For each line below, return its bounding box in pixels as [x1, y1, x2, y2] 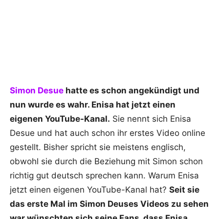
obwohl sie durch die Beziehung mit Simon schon [10, 156, 203, 167]
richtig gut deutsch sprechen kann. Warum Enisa [10, 171, 199, 181]
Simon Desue [10, 86, 64, 96]
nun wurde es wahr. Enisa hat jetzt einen [10, 100, 175, 110]
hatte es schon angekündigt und [64, 86, 199, 96]
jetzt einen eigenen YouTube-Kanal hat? [10, 185, 169, 195]
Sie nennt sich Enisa [110, 114, 191, 124]
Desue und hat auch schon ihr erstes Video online [10, 128, 205, 138]
